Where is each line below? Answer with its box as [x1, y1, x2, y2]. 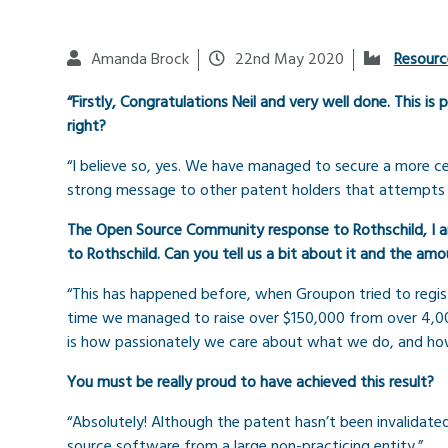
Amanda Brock [91, 47, 189, 74]
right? [67, 114, 106, 141]
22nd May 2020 [235, 47, 344, 74]
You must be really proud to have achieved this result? [67, 370, 434, 397]
